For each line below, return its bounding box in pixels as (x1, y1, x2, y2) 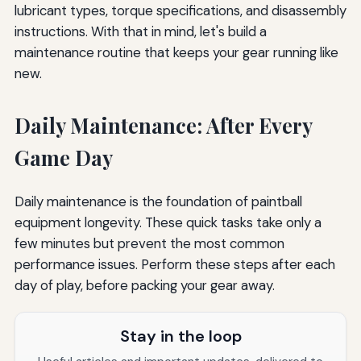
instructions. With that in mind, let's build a (14, 22, 267, 40)
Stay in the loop (119, 325, 242, 346)
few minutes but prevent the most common (14, 234, 284, 252)
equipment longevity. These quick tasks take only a (14, 213, 322, 231)
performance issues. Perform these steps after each (14, 255, 335, 273)
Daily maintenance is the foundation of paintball (14, 192, 302, 210)
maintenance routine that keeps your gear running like (14, 43, 338, 61)
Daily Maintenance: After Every (14, 111, 312, 139)
